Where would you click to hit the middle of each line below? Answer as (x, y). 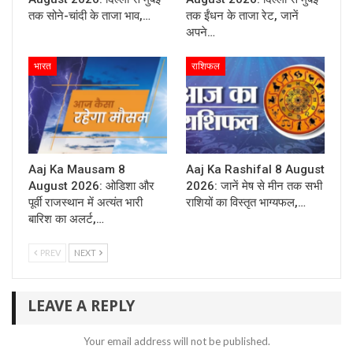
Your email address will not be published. (176, 342)
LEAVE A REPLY (81, 307)
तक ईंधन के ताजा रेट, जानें (242, 15)
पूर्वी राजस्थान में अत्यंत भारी (85, 202)
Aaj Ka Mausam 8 (77, 169)
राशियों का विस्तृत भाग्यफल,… (246, 202)
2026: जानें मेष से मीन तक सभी (254, 186)
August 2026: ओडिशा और (91, 186)
